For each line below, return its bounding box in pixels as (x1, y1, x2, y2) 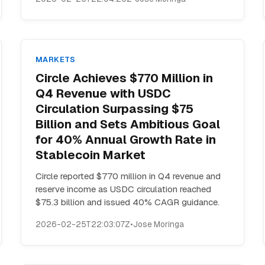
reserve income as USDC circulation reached (35, 183, 211, 195)
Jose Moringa (132, 219, 184, 230)
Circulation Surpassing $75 (35, 101, 193, 117)
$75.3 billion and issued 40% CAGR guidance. (35, 196, 219, 208)
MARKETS (35, 54, 76, 64)
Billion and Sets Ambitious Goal (35, 117, 220, 132)
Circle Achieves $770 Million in (35, 70, 213, 86)
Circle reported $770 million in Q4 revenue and (35, 170, 221, 182)
